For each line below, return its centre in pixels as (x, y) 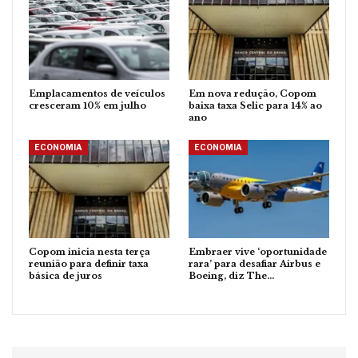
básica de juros (66, 276)
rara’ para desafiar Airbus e (255, 264)
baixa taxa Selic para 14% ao (255, 106)
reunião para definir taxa (89, 264)
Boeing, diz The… (231, 276)
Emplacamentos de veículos (97, 94)
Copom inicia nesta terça (89, 252)
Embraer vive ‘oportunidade (258, 252)
